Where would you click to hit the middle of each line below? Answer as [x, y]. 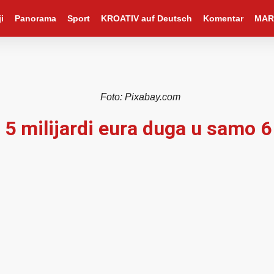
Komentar [223, 18]
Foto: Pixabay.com [140, 97]
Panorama [35, 18]
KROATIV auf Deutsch [146, 18]
